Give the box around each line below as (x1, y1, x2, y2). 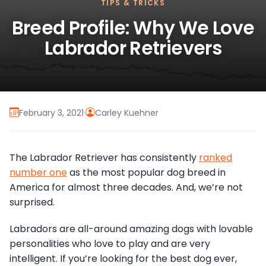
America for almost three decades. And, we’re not (9, 180, 243, 195)
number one (9, 166, 67, 180)
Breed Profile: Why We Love (11, 15, 255, 42)
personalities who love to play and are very (9, 237, 210, 251)
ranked (199, 151, 232, 165)
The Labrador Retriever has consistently (9, 151, 199, 165)
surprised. (9, 195, 55, 210)
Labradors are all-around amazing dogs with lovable (9, 222, 253, 236)
